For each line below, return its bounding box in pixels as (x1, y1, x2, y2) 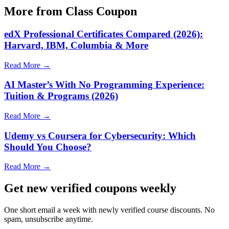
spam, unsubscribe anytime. (4, 215, 93, 224)
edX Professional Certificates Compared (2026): (4, 28, 203, 39)
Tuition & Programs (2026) (4, 90, 118, 102)
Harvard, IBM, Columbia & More (4, 39, 148, 51)
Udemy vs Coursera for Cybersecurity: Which (4, 130, 196, 141)
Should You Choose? (4, 141, 91, 152)
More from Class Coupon (4, 4, 137, 18)
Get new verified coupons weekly (4, 181, 176, 195)
